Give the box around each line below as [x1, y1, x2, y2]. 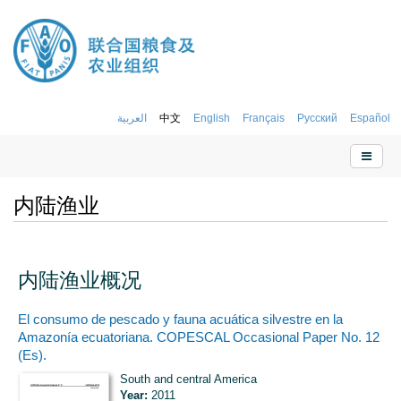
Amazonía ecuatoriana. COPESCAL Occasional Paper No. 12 [18, 329, 380, 345]
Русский [297, 111, 337, 124]
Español [350, 111, 390, 124]
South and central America [120, 371, 257, 386]
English [193, 111, 230, 124]
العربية [117, 111, 147, 124]
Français [243, 111, 285, 124]
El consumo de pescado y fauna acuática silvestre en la [18, 311, 343, 327]
